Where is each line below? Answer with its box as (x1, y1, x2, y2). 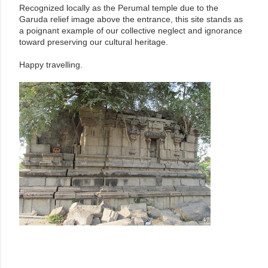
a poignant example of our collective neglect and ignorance (19, 26, 242, 35)
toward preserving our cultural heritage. (19, 37, 168, 47)
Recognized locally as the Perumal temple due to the (19, 3, 218, 13)
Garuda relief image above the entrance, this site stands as (19, 14, 243, 24)
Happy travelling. (19, 60, 85, 69)
